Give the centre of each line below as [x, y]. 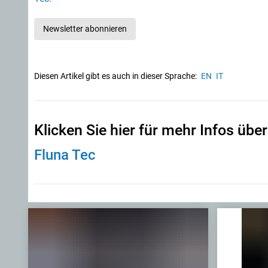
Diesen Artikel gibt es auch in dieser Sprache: [115, 76]
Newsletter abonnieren [85, 29]
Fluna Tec [65, 155]
